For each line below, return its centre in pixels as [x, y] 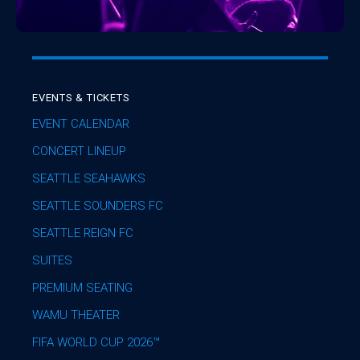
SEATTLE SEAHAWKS [89, 179]
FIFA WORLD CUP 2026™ [96, 343]
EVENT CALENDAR [81, 124]
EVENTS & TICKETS [81, 98]
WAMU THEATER [76, 315]
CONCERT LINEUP [79, 151]
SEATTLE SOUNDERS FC [98, 206]
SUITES [52, 261]
